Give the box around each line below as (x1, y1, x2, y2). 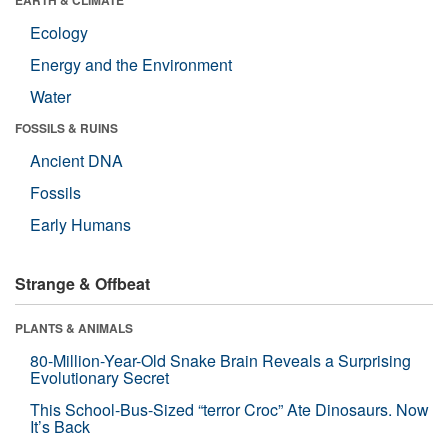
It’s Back (30, 414, 90, 438)
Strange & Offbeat (15, 271, 150, 295)
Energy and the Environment (30, 52, 232, 76)
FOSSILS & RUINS (15, 118, 118, 137)
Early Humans (30, 212, 131, 236)
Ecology (30, 20, 88, 44)
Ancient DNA (30, 148, 123, 172)
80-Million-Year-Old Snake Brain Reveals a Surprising (30, 348, 411, 372)
